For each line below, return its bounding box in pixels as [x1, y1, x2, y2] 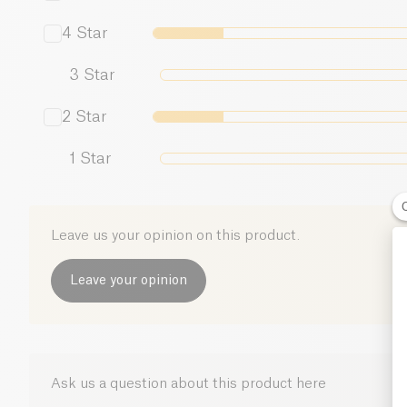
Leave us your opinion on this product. [51, 228, 300, 243]
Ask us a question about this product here [51, 376, 326, 391]
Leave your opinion [70, 273, 187, 287]
